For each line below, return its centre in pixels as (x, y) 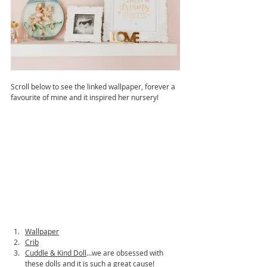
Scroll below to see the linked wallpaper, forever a (94, 86)
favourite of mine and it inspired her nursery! (85, 97)
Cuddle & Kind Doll (56, 253)
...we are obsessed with (126, 253)
